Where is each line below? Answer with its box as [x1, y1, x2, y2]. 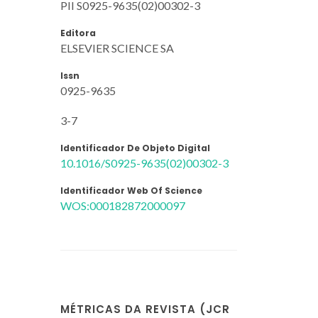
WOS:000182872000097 [60, 198, 185, 212]
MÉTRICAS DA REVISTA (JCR [60, 302, 230, 317]
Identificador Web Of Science [60, 184, 202, 197]
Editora [60, 26, 96, 39]
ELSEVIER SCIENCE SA [60, 40, 174, 55]
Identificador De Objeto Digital [60, 141, 210, 154]
